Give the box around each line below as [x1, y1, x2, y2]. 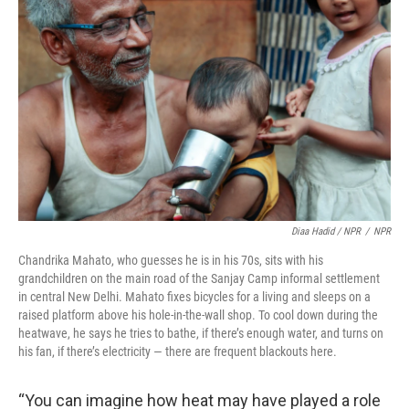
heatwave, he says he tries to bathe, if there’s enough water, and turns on [18, 326, 383, 341]
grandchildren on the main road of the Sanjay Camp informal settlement [18, 271, 380, 286]
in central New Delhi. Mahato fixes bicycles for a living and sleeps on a [18, 289, 371, 304]
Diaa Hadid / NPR [291, 225, 361, 237]
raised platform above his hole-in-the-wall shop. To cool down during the [18, 308, 378, 322]
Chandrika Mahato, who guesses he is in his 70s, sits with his [18, 253, 323, 267]
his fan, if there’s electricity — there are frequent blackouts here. [18, 344, 337, 359]
